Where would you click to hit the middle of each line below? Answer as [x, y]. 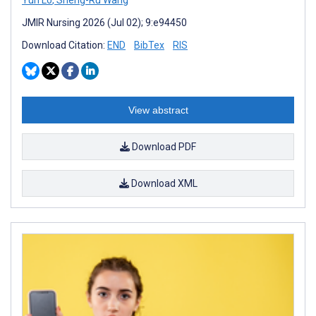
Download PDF [163, 146]
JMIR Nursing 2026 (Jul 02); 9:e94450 [104, 22]
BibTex [149, 45]
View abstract [158, 110]
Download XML [163, 183]
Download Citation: [65, 45]
